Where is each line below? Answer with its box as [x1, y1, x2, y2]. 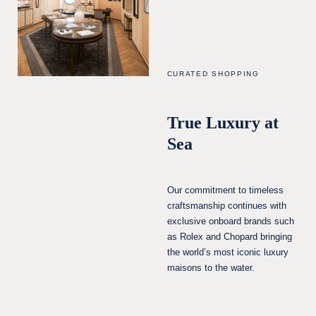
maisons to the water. [166, 262, 255, 273]
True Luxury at [166, 114, 279, 132]
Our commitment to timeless [166, 185, 284, 195]
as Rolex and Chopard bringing [166, 231, 292, 242]
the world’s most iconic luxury [166, 247, 288, 257]
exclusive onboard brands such [166, 216, 294, 226]
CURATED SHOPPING [166, 70, 260, 78]
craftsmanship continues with [166, 200, 286, 211]
